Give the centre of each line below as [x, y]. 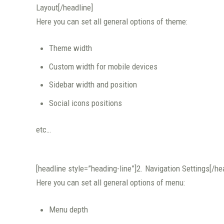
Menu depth [68, 209]
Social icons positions [85, 103]
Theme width [70, 48]
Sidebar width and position [93, 85]
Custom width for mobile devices [103, 66]
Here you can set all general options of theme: [112, 21]
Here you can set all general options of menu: [110, 183]
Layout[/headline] [64, 7]
